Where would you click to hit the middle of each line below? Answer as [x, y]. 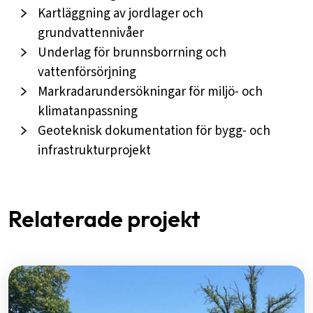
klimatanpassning [88, 112]
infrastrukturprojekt [94, 151]
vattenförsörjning [87, 73]
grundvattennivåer [91, 34]
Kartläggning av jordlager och [121, 14]
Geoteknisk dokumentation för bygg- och [154, 131]
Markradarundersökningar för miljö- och [150, 92]
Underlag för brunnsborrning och [132, 53]
